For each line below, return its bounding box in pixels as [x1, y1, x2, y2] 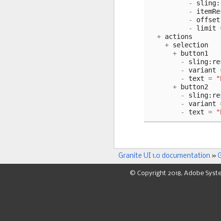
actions [165, 33, 192, 41]
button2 [181, 83, 208, 91]
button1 [181, 49, 208, 58]
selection [173, 41, 208, 49]
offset [196, 16, 220, 24]
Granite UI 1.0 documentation [118, 152, 210, 160]
